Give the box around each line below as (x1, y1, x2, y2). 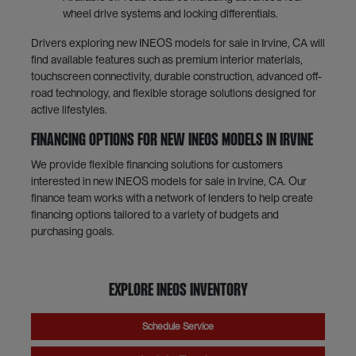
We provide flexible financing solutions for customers (30, 158, 283, 172)
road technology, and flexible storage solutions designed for (30, 87, 316, 100)
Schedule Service (142, 321, 214, 333)
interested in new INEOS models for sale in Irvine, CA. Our (30, 175, 307, 188)
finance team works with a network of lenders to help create (30, 192, 313, 205)
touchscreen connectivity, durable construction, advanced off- (30, 70, 322, 83)
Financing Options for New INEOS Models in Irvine (30, 133, 313, 149)
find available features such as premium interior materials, (30, 53, 303, 67)
